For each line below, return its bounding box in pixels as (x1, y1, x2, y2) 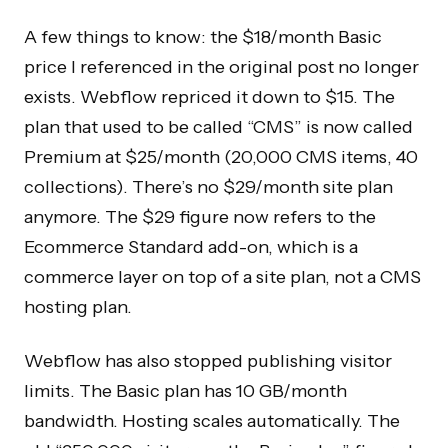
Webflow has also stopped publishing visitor (24, 349, 392, 372)
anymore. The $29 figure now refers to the (24, 205, 376, 228)
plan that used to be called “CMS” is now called (24, 115, 413, 138)
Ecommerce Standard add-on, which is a (24, 235, 358, 258)
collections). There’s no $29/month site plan (24, 175, 393, 198)
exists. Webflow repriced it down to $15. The (24, 85, 395, 108)
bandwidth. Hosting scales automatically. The (24, 409, 400, 432)
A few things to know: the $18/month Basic (24, 25, 382, 48)
